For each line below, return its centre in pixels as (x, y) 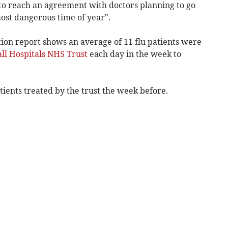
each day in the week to (134, 54)
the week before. (134, 90)
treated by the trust (62, 90)
